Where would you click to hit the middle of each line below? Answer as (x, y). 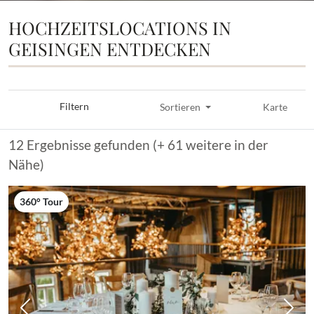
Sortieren (180, 108)
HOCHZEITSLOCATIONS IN (120, 27)
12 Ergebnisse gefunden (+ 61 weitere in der (138, 144)
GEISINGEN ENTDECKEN (110, 48)
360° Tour (41, 201)
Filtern (75, 107)
